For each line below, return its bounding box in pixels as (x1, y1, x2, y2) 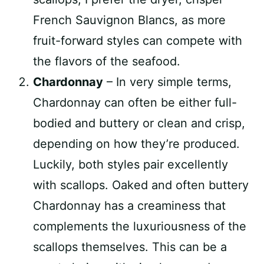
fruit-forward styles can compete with (33, 34, 242, 48)
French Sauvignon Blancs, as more (33, 13, 226, 27)
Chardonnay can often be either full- (33, 95, 237, 110)
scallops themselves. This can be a (33, 240, 227, 254)
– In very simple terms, (103, 75, 232, 89)
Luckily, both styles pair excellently (33, 157, 228, 171)
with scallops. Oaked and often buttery (33, 178, 249, 192)
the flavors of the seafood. (33, 54, 180, 68)
